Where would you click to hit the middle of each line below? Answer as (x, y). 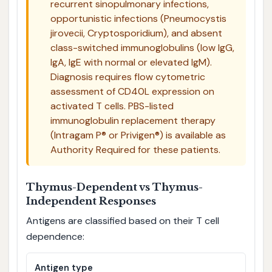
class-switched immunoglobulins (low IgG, (142, 48)
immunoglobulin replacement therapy (133, 121)
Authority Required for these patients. (135, 150)
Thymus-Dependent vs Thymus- (114, 187)
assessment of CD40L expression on (132, 92)
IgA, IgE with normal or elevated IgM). (131, 63)
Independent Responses (91, 201)
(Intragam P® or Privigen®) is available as (138, 135)
